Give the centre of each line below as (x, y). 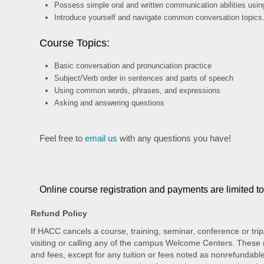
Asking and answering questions (110, 103)
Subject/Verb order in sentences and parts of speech (144, 78)
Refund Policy (59, 213)
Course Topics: (75, 43)
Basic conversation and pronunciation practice (133, 66)
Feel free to (62, 138)
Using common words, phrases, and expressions (138, 90)
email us (101, 138)
